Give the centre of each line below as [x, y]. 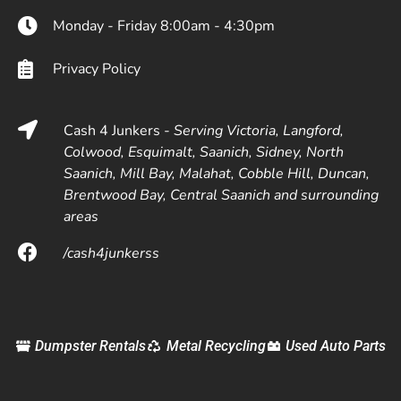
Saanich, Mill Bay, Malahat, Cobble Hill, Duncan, [216, 174]
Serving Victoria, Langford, [258, 131]
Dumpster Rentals [91, 346]
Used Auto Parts [336, 346]
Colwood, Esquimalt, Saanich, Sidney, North [203, 153]
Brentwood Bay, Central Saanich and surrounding [221, 196]
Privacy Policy [96, 69]
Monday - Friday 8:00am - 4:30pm [163, 26]
